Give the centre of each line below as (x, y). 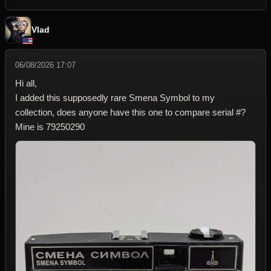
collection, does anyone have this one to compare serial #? (130, 112)
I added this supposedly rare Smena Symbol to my (115, 98)
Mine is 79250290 (50, 127)
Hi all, (26, 83)
